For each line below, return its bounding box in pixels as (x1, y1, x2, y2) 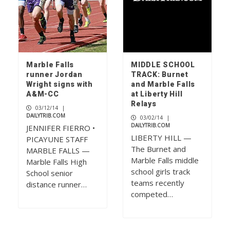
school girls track (131, 166, 190, 177)
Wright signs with (26, 80, 93, 89)
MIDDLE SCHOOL (131, 61, 195, 69)
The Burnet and (131, 144, 186, 155)
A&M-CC (26, 90, 59, 99)
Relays (131, 100, 157, 108)
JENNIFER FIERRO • (26, 123, 95, 133)
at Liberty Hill (131, 90, 183, 99)
